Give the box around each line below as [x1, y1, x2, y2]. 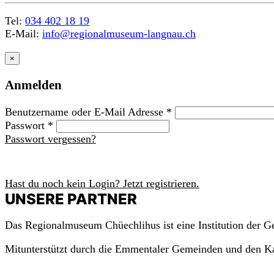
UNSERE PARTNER [5, 190, 137, 209]
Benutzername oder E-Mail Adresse [5, 106, 166, 119]
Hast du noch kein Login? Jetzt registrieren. [5, 177, 199, 190]
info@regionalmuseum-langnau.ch [42, 28, 196, 40]
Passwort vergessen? [5, 133, 96, 146]
